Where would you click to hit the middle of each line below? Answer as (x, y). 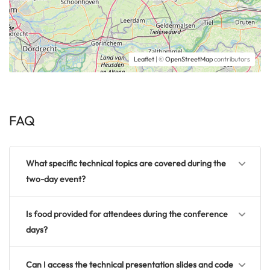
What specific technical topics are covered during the (126, 164)
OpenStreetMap (189, 59)
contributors (231, 59)
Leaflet (144, 59)
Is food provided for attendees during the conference (127, 214)
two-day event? (56, 179)
